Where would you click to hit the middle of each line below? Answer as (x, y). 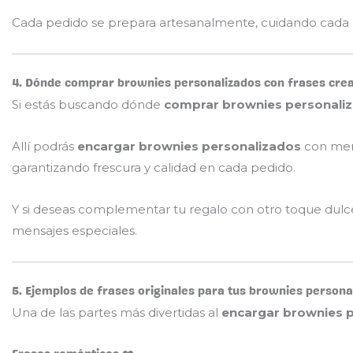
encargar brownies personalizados (189, 146)
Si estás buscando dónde (88, 104)
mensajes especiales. (74, 230)
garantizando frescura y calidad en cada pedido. (154, 167)
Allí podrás (45, 146)
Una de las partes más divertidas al (117, 312)
